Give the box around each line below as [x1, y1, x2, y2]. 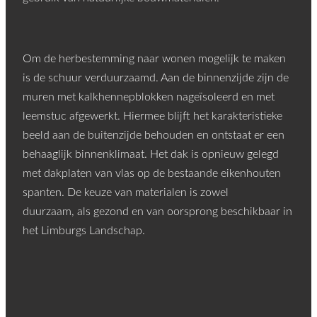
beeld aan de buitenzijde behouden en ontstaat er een [23, 129, 284, 142]
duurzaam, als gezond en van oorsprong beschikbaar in [23, 206, 292, 218]
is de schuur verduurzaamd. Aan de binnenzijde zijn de [23, 72, 289, 84]
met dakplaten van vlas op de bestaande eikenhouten [23, 168, 281, 180]
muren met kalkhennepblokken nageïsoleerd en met [23, 91, 275, 103]
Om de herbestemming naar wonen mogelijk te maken [23, 53, 286, 65]
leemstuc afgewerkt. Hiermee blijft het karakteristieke [23, 110, 282, 122]
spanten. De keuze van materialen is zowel [23, 187, 229, 199]
